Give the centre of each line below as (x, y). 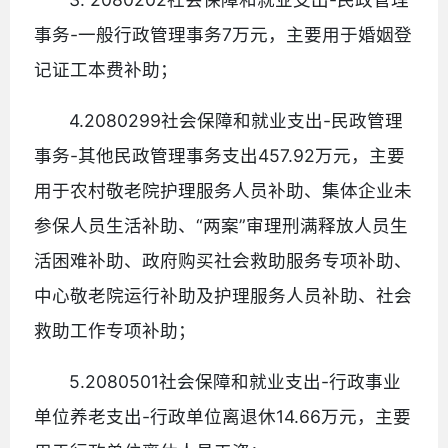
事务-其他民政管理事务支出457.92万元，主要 (219, 155)
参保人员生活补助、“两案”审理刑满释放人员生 (221, 225)
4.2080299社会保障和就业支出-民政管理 (236, 120)
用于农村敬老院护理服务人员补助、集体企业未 (223, 190)
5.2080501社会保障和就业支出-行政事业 (235, 381)
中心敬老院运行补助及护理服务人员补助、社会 (223, 295)
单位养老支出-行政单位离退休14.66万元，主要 (222, 416)
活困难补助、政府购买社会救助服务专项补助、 (223, 260)
